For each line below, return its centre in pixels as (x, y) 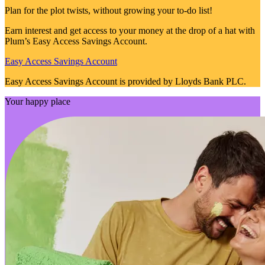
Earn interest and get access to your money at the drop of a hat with (130, 30)
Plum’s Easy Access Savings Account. (76, 41)
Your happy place (38, 101)
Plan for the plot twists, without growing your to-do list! (109, 10)
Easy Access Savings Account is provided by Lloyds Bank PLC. (125, 81)
